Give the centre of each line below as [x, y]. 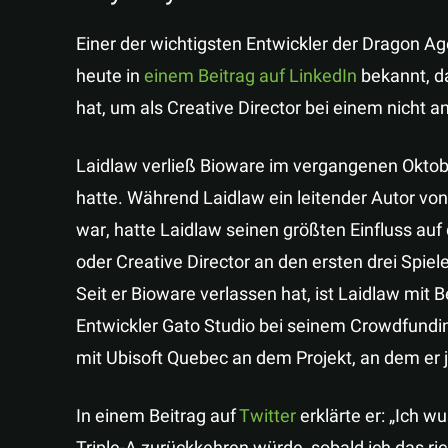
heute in [110, 76]
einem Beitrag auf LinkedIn [250, 76]
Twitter [267, 416]
